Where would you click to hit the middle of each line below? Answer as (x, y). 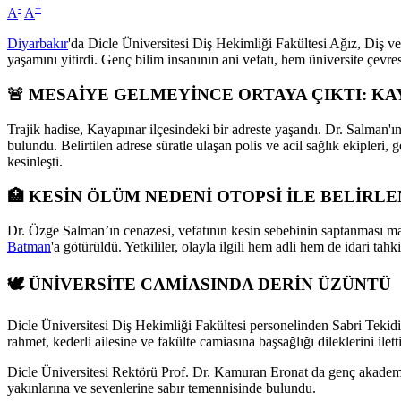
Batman (29, 247)
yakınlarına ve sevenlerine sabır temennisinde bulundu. (162, 388)
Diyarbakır (38, 44)
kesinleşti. (35, 161)
